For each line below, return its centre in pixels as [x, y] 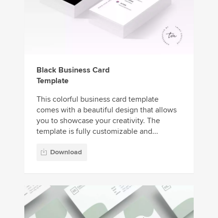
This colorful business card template [98, 99]
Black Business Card [73, 70]
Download [66, 152]
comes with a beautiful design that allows [107, 110]
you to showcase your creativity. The [98, 120]
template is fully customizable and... [97, 131]
